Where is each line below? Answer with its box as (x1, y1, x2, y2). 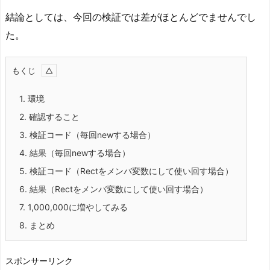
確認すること (27, 111, 80, 122)
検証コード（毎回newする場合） (27, 129, 155, 140)
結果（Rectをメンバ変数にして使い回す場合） (27, 183, 208, 194)
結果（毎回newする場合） (27, 147, 130, 158)
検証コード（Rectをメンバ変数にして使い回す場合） (27, 165, 233, 176)
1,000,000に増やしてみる (25, 201, 128, 212)
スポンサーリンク (5, 255, 73, 266)
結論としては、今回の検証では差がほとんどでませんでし (5, 10, 256, 23)
